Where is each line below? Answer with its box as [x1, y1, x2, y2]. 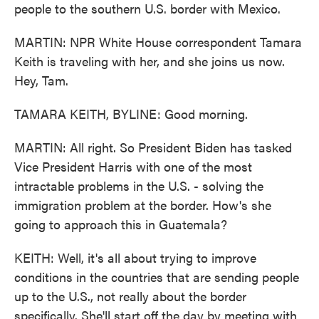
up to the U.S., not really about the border [14, 287, 246, 305]
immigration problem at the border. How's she [14, 196, 271, 214]
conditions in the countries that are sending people [14, 268, 299, 286]
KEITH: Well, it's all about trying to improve [14, 249, 256, 266]
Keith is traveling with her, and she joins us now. [14, 52, 285, 70]
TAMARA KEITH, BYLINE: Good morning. [14, 105, 248, 122]
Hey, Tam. [14, 71, 68, 89]
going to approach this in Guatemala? [14, 215, 227, 233]
